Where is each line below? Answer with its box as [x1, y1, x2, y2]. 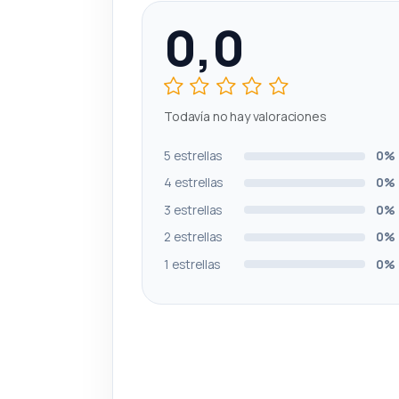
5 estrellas [164, 147, 224, 165]
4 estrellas [164, 174, 224, 191]
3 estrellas [164, 200, 224, 218]
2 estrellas [164, 228, 224, 246]
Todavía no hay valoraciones [164, 108, 327, 126]
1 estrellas [164, 255, 222, 273]
